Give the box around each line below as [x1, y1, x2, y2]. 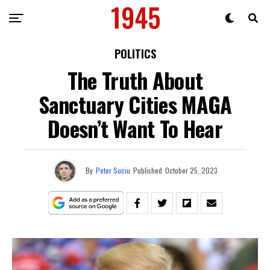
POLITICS [114, 46, 156, 61]
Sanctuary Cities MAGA [38, 88, 232, 120]
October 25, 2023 [165, 165, 218, 175]
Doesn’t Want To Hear [48, 112, 222, 144]
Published [133, 165, 162, 175]
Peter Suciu [95, 165, 130, 175]
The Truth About [67, 64, 203, 96]
